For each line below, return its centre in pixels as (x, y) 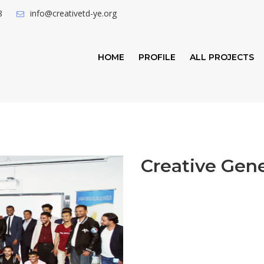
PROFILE (157, 57)
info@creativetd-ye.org (73, 13)
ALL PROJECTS (222, 57)
